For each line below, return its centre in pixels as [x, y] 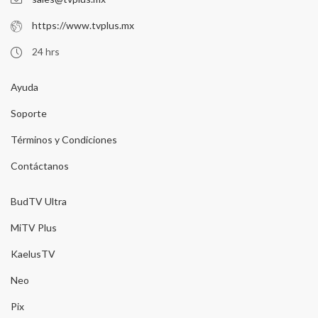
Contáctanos [40, 165]
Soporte [29, 113]
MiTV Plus [34, 227]
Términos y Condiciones [64, 139]
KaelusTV [33, 253]
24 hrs [46, 51]
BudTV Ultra [39, 201]
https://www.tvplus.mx [83, 25]
